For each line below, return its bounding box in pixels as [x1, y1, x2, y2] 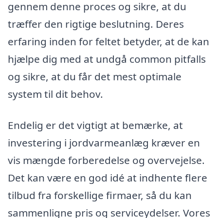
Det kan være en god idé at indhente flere [8, 170, 207, 184]
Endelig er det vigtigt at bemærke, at [8, 118, 183, 132]
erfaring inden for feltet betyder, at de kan [8, 34, 209, 48]
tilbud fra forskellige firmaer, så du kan [8, 188, 192, 202]
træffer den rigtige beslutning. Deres [8, 17, 184, 31]
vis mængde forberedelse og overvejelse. [8, 153, 205, 167]
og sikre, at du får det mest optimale [8, 69, 182, 83]
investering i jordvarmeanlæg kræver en [8, 135, 200, 149]
